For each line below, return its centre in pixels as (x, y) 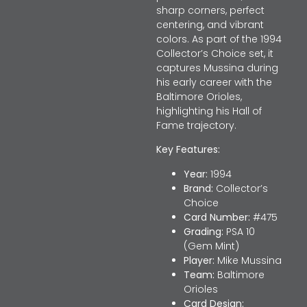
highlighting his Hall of (209, 111)
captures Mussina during (217, 68)
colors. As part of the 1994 (219, 39)
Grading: (203, 231)
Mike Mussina (248, 260)
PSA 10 (239, 231)
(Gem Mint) (211, 246)
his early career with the (214, 82)
